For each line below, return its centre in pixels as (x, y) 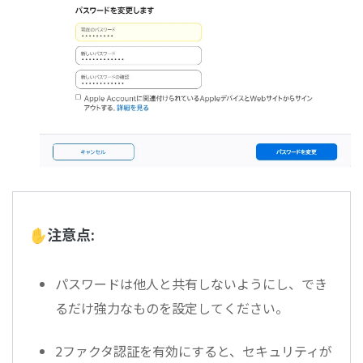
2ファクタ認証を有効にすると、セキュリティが (194, 351)
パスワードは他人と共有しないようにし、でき (191, 284)
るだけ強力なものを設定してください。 (172, 308)
